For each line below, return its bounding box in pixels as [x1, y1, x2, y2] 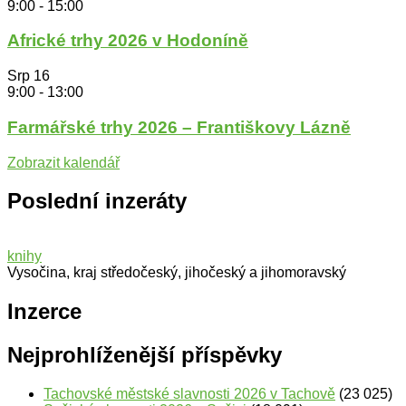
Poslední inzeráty [7, 188, 187, 214]
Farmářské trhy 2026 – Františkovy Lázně [7, 117, 351, 137]
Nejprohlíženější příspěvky [7, 343, 282, 368]
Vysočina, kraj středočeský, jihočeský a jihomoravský [7, 265, 346, 281]
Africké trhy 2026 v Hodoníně [7, 31, 248, 51]
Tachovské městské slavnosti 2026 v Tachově [43, 386, 335, 402]
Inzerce [7, 299, 82, 324]
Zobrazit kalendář [7, 154, 120, 170]
